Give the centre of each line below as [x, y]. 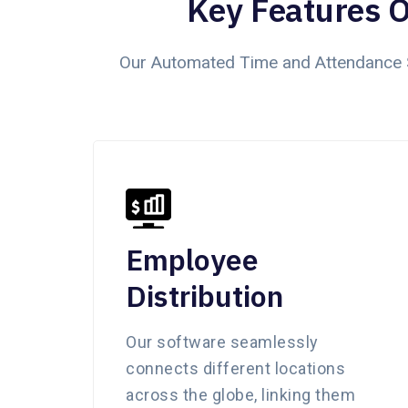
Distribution [204, 296]
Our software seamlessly [222, 342]
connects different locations [235, 368]
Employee [192, 259]
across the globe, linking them [240, 394]
